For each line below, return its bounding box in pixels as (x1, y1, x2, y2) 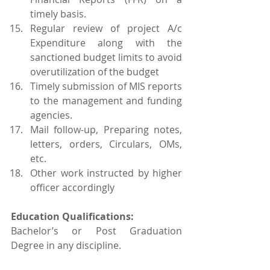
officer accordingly (30, 181, 115, 194)
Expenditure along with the (30, 36, 182, 49)
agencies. (30, 108, 72, 122)
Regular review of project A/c (30, 22, 182, 35)
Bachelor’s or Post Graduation (11, 224, 182, 237)
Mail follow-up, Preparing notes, (30, 123, 182, 136)
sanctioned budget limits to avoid (30, 51, 182, 64)
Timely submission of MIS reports (30, 80, 182, 93)
